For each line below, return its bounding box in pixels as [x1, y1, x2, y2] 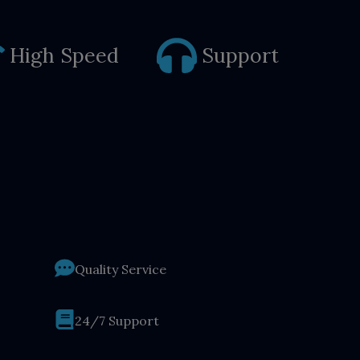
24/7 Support [75, 312, 160, 329]
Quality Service [75, 260, 167, 277]
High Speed [10, 42, 120, 68]
